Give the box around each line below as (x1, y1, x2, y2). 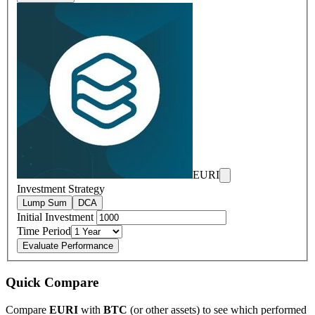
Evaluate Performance (22, 240, 113, 252)
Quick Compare (6, 274, 98, 290)
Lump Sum (22, 198, 67, 209)
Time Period (17, 225, 71, 238)
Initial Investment (17, 211, 96, 224)
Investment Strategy (17, 183, 105, 195)
